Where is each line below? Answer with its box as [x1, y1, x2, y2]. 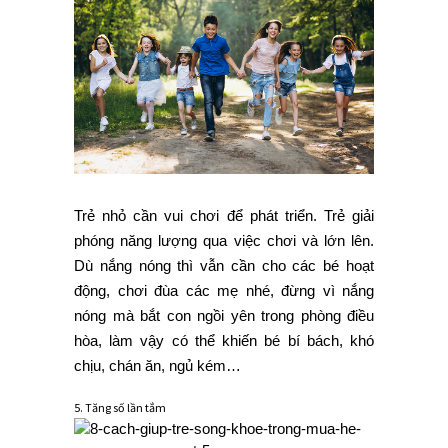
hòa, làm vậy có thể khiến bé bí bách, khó [74, 332, 374, 350]
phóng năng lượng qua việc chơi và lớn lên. [74, 232, 374, 250]
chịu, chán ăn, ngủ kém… [74, 357, 241, 375]
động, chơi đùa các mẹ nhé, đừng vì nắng [74, 282, 374, 300]
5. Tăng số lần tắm [74, 400, 166, 416]
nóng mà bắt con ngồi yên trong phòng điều [74, 307, 374, 325]
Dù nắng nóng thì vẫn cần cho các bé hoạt [74, 257, 374, 275]
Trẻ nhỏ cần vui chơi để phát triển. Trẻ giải [74, 207, 374, 225]
